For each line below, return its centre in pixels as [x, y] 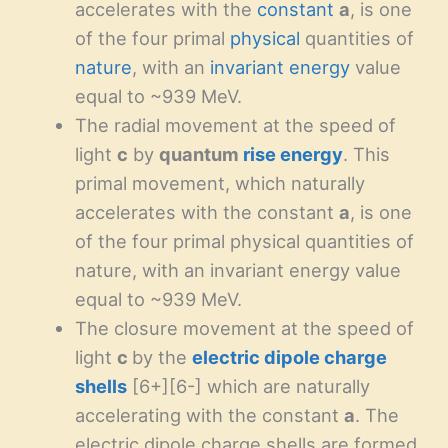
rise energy [292, 154]
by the [161, 357]
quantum [200, 154]
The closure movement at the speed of [244, 328]
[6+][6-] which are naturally [248, 386]
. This [366, 154]
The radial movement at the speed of [235, 125]
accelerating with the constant [209, 415]
